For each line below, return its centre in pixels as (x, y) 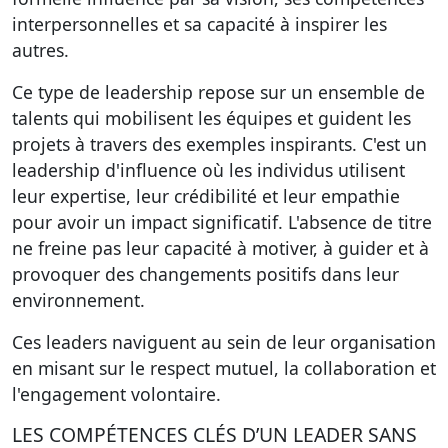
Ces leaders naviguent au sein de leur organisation (224, 342)
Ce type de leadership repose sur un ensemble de (218, 92)
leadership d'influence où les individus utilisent (208, 170)
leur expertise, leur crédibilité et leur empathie (206, 196)
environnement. (78, 300)
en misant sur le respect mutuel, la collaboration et (224, 368)
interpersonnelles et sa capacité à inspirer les (199, 24)
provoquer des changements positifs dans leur (205, 274)
